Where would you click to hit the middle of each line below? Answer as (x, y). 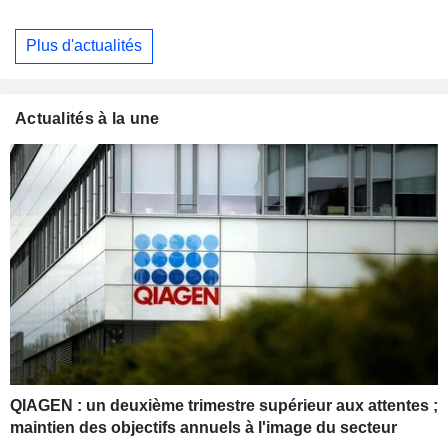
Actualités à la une (87, 118)
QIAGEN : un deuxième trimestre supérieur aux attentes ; (224, 405)
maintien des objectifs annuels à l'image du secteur (203, 427)
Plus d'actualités (84, 46)
